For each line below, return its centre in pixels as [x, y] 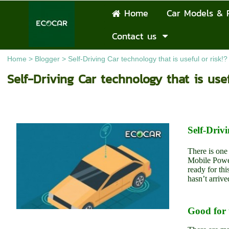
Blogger [47, 59]
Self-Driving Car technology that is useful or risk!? [147, 59]
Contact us [134, 36]
